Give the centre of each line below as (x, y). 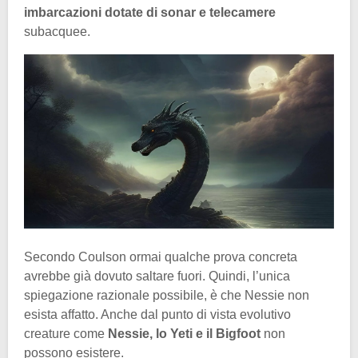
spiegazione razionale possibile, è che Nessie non (167, 295)
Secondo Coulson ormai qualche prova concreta (161, 257)
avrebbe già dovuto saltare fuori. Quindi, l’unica (157, 276)
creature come (66, 333)
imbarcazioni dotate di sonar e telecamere (150, 12)
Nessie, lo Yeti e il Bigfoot (184, 333)
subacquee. (57, 31)
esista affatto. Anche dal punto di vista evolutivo (157, 314)
